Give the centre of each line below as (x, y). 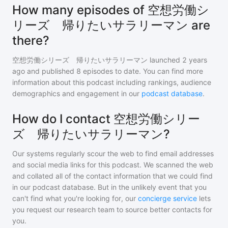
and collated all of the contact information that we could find (112, 176)
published (57, 71)
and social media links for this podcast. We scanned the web (113, 165)
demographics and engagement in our (77, 93)
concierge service (167, 198)
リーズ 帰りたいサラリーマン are (111, 25)
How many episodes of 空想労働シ (111, 10)
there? (31, 40)
